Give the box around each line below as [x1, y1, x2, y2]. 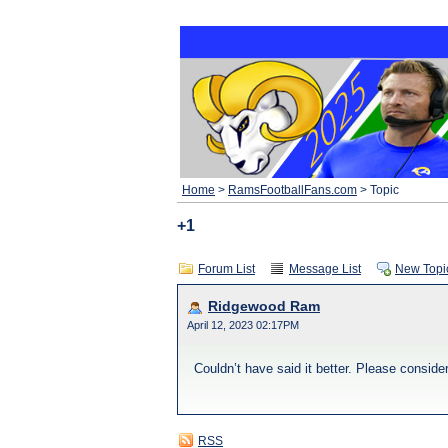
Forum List [198, 262, 255, 276]
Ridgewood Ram [208, 299, 320, 314]
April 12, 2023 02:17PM [187, 319, 299, 331]
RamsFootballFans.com [228, 183, 357, 197]
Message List [289, 262, 361, 276]
